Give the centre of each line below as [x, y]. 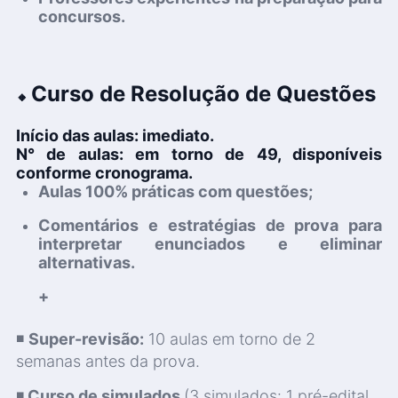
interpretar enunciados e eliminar [210, 243]
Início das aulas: [79, 135]
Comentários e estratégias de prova [188, 225]
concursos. [81, 16]
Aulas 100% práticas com [136, 191]
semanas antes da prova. [107, 361]
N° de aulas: [69, 154]
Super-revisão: [86, 338]
